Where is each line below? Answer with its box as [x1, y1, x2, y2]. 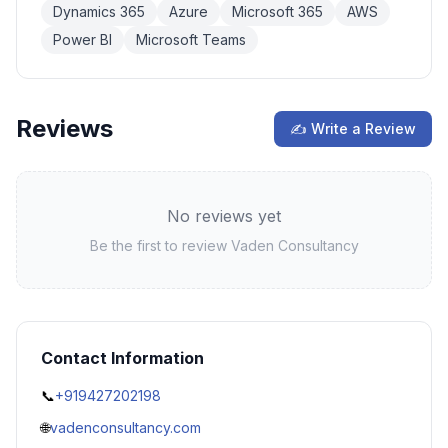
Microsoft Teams [136, 31, 246, 48]
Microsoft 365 [232, 3, 323, 20]
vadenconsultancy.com [50, 419, 201, 436]
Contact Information [41, 348, 204, 368]
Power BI [53, 31, 112, 48]
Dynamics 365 [53, 3, 145, 20]
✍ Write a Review [290, 120, 416, 137]
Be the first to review [89, 237, 231, 254]
